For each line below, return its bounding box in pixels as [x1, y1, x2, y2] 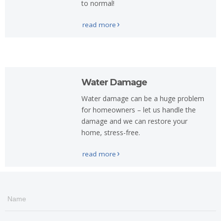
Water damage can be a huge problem [81, 94, 204, 103]
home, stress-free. [81, 128, 140, 137]
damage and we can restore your [81, 116, 187, 126]
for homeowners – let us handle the [81, 105, 196, 114]
